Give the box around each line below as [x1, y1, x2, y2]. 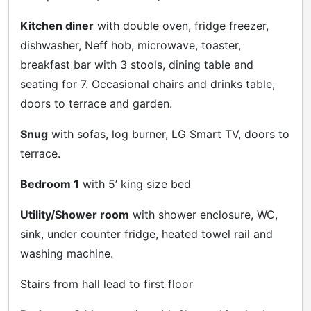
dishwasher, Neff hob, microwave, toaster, [20, 37, 241, 52]
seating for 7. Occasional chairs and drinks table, [20, 76, 275, 91]
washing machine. [20, 246, 113, 260]
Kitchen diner [20, 18, 94, 33]
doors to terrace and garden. [20, 96, 172, 110]
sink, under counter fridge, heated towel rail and [20, 226, 273, 241]
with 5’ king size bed [79, 176, 191, 191]
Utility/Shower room [20, 207, 129, 221]
